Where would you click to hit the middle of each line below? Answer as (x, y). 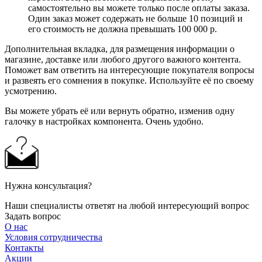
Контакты (24, 247)
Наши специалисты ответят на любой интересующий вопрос (127, 205)
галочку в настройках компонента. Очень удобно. (104, 121)
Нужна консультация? (48, 185)
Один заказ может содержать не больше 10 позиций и (135, 18)
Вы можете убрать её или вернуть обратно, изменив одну (120, 111)
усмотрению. (31, 91)
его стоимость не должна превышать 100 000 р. (123, 29)
